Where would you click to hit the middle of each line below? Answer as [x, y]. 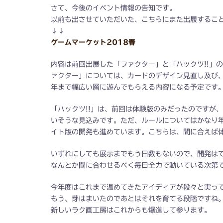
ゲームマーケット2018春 [93, 42]
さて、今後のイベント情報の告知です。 [113, 8]
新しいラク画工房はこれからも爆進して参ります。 [131, 210]
